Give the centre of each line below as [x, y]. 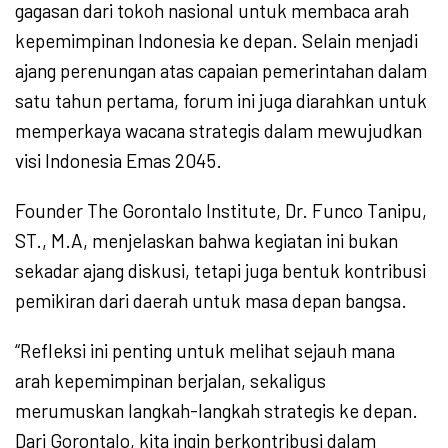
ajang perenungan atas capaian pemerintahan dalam [221, 71]
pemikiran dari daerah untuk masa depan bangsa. [211, 301]
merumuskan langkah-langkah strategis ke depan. [216, 411]
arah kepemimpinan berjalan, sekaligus [170, 381]
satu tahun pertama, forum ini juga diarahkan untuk [221, 101]
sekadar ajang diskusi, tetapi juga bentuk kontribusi [220, 271]
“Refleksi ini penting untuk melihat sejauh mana [205, 351]
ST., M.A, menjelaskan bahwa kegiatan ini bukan [206, 241]
